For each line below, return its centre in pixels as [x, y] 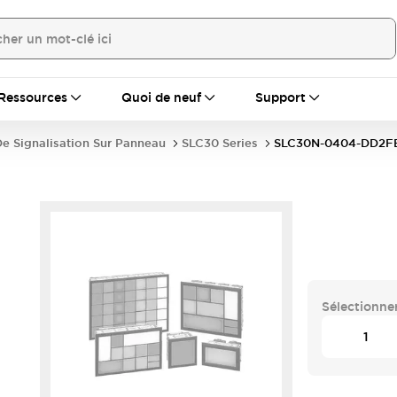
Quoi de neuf [161, 97]
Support [280, 97]
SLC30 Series [220, 143]
